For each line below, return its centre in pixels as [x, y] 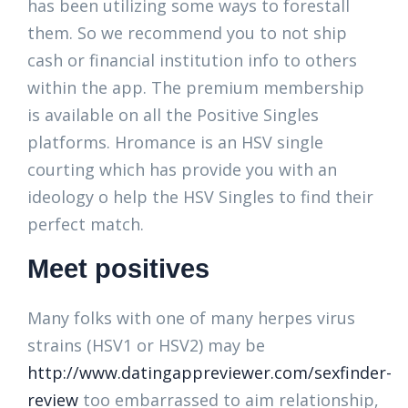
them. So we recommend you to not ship [187, 33]
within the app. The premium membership [196, 87]
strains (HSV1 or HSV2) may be [146, 345]
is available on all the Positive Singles [173, 115]
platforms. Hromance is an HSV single [175, 142]
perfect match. [86, 224]
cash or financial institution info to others [192, 60]
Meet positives [118, 269]
